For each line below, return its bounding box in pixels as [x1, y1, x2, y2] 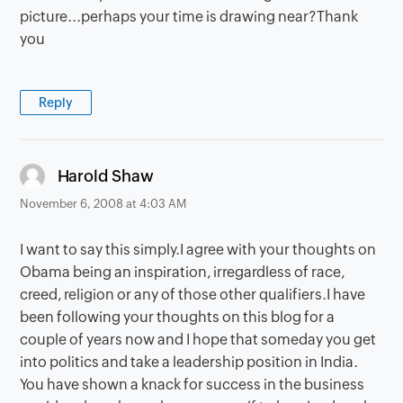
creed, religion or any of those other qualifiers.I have [20, 285, 366, 303]
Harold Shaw [57, 166, 154, 186]
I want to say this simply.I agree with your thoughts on [20, 240, 377, 258]
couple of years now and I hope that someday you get [20, 330, 377, 348]
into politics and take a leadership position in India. [20, 353, 359, 371]
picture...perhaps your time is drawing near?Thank [20, 7, 359, 25]
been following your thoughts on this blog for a [20, 308, 336, 326]
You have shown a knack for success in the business [20, 375, 365, 393]
